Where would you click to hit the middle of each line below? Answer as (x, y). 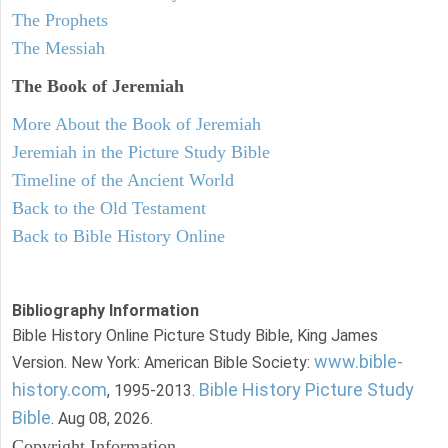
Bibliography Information (105, 310)
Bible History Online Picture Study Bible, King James (195, 335)
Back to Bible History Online (118, 235)
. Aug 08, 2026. (102, 418)
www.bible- (358, 361)
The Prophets (60, 19)
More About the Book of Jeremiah (136, 123)
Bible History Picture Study (306, 389)
